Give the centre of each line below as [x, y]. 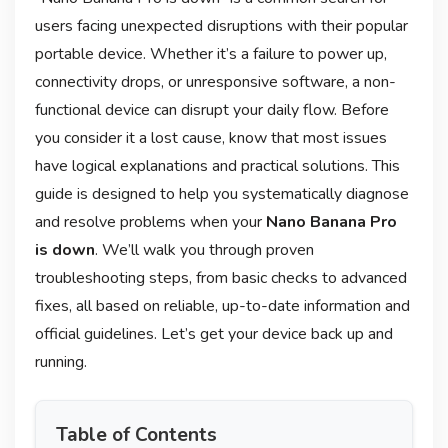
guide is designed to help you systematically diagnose [221, 193]
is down [64, 249]
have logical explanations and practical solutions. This [217, 165]
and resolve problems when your [150, 221]
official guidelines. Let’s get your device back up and [213, 333]
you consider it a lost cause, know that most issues [210, 137]
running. [60, 361]
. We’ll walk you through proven [204, 249]
